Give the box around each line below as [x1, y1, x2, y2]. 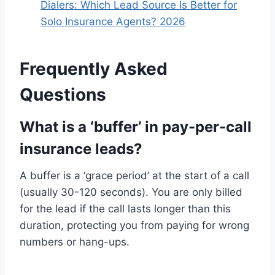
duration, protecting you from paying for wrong [20, 219, 249, 232]
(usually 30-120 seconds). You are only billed [20, 186, 242, 199]
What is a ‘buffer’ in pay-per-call [20, 118, 252, 136]
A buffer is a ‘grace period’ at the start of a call [20, 169, 249, 182]
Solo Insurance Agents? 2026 [41, 15, 185, 28]
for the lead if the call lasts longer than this [20, 203, 231, 215]
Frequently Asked [20, 58, 168, 80]
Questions [20, 84, 106, 106]
